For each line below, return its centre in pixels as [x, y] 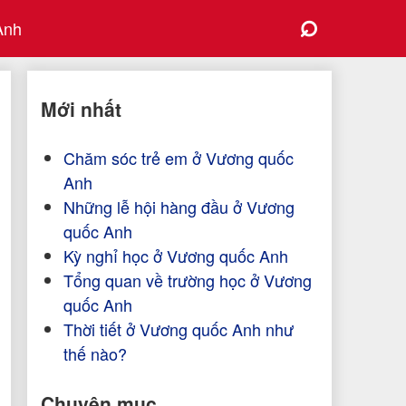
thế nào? [95, 354]
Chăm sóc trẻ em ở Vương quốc [178, 158]
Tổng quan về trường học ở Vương [187, 280]
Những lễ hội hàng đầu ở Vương [179, 207]
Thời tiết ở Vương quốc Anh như [178, 329]
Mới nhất [81, 109]
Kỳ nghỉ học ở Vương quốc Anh [175, 256]
